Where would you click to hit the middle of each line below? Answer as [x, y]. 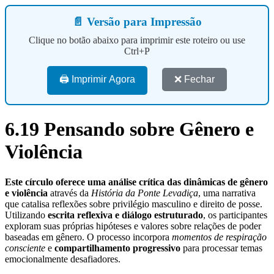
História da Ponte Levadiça [145, 193]
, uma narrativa [227, 193]
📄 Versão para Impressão [137, 22]
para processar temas [221, 248]
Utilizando [26, 215]
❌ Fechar [194, 79]
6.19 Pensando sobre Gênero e [129, 129]
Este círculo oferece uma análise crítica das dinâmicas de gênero [136, 182]
